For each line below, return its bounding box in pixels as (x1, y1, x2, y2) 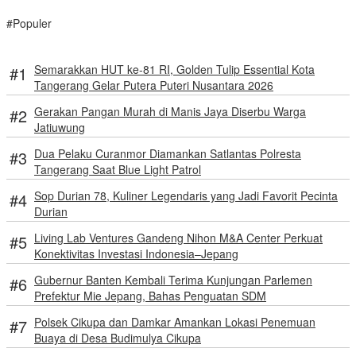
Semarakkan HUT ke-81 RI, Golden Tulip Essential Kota (34, 61, 315, 78)
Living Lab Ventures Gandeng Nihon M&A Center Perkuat (34, 230, 323, 246)
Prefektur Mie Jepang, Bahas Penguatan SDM (34, 288, 266, 304)
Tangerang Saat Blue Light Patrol (34, 161, 201, 178)
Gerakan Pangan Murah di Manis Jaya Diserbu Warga (34, 103, 306, 120)
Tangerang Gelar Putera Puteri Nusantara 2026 (34, 77, 273, 94)
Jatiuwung (34, 119, 85, 136)
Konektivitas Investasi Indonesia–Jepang (34, 246, 238, 262)
